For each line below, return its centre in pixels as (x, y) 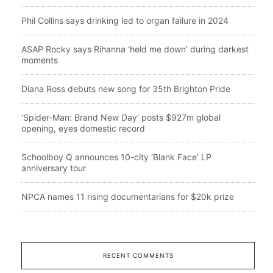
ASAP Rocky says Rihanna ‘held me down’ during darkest (135, 49)
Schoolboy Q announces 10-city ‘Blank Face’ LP (116, 157)
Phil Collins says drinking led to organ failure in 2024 (125, 20)
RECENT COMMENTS (138, 255)
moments (40, 60)
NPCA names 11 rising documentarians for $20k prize (128, 196)
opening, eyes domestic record (83, 128)
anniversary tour (54, 168)
